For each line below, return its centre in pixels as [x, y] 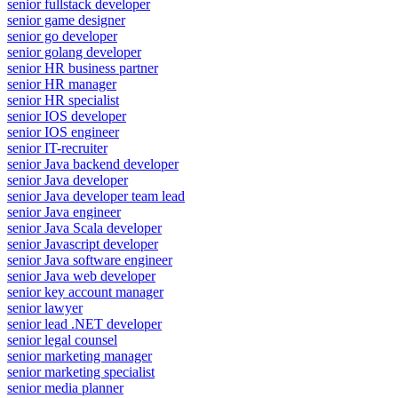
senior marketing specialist [81, 371]
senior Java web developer [81, 275]
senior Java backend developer [93, 163]
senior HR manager [62, 84]
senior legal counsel [62, 339]
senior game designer [66, 20]
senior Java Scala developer [84, 227]
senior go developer [62, 36]
